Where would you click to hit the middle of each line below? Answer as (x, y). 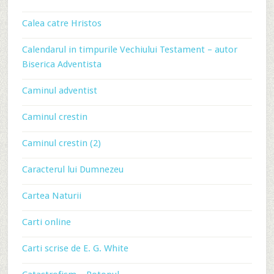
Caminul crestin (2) (61, 143)
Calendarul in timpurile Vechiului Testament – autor (129, 50)
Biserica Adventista (61, 64)
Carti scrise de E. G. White (75, 248)
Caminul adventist (59, 91)
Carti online (46, 222)
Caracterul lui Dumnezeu (72, 169)
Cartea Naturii (51, 196)
